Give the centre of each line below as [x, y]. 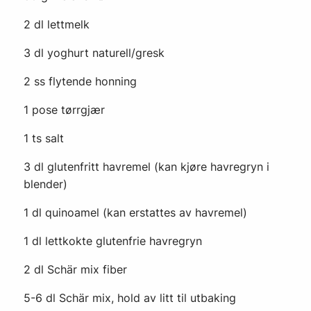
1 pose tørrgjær [64, 110]
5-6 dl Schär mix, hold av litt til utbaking [130, 298]
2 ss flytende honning [80, 81]
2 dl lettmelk [57, 24]
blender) [45, 184]
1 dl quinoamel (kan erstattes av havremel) [135, 212]
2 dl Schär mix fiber [75, 269]
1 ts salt [44, 138]
